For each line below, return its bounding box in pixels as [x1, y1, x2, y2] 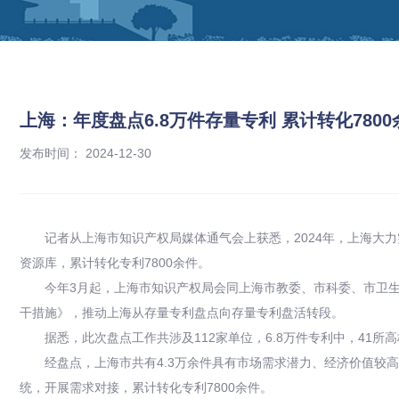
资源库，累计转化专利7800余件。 [20, 256, 210, 271]
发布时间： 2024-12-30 [20, 146, 151, 161]
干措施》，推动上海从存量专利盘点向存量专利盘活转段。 [20, 305, 344, 321]
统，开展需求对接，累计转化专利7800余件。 [20, 380, 273, 395]
